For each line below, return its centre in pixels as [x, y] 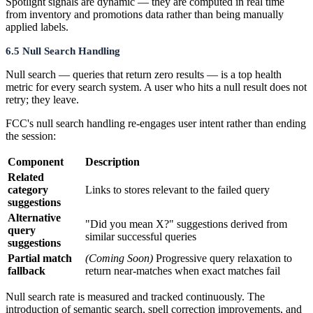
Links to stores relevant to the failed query [177, 189]
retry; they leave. [42, 99]
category [28, 189]
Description [112, 161]
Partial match [40, 258]
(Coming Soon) [119, 258]
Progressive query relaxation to [223, 258]
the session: [31, 136]
